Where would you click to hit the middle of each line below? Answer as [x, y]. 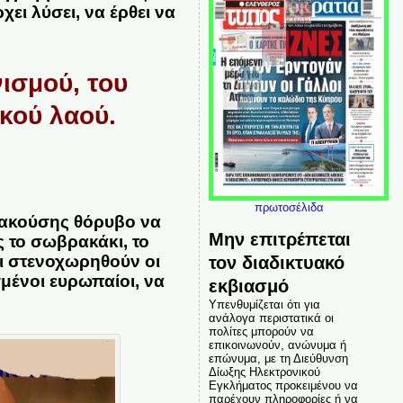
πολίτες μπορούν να [261, 331]
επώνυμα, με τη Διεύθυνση [278, 358]
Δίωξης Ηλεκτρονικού [264, 372]
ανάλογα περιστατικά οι [271, 318]
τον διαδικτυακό [276, 262]
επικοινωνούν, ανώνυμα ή [277, 345]
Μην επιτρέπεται [279, 239]
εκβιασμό [248, 286]
